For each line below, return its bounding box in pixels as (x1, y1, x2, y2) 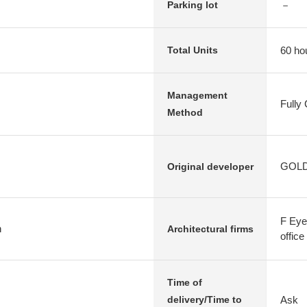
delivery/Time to (167, 294, 242, 305)
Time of (167, 277, 202, 288)
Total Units (167, 45, 218, 56)
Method (167, 107, 203, 118)
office (280, 230, 304, 242)
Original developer (167, 160, 254, 172)
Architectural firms (167, 223, 254, 234)
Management (167, 90, 228, 101)
